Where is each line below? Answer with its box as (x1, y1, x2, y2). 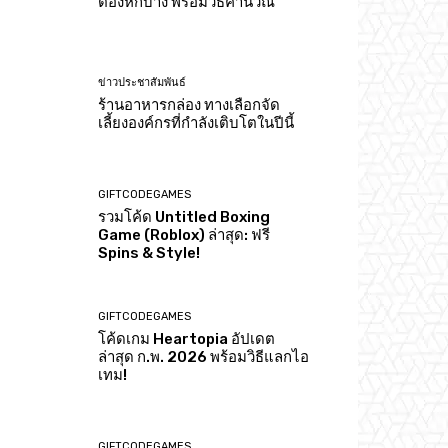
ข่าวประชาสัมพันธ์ (98, 76, 187, 90)
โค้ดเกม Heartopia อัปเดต (98, 329, 276, 348)
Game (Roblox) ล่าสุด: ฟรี (98, 226, 271, 245)
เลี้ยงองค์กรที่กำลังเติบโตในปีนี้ (98, 114, 295, 133)
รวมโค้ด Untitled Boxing (98, 208, 271, 227)
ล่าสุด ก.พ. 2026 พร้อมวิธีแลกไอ (98, 347, 310, 366)
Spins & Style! (98, 244, 201, 263)
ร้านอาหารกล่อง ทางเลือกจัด (98, 96, 281, 115)
